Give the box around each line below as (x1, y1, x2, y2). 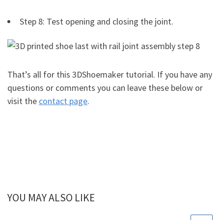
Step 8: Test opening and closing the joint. (20, 16, 173, 27)
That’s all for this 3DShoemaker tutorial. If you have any (7, 69, 212, 81)
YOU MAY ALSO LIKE (7, 191, 95, 204)
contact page (39, 95, 87, 107)
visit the (7, 95, 39, 107)
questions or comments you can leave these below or (7, 82, 203, 94)
